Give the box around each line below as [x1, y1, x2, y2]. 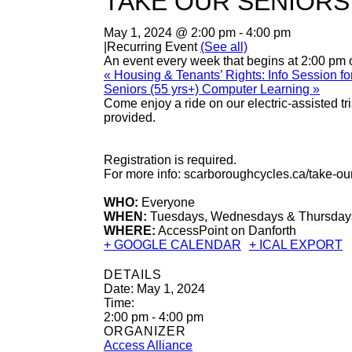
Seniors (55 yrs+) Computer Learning [104, 82, 313, 96]
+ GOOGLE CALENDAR [104, 237, 241, 251]
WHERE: [104, 223, 156, 237]
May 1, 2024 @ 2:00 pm [104, 25, 236, 39]
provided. [104, 110, 156, 124]
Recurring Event [107, 39, 200, 53]
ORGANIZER [104, 324, 186, 338]
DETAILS [104, 267, 162, 281]
